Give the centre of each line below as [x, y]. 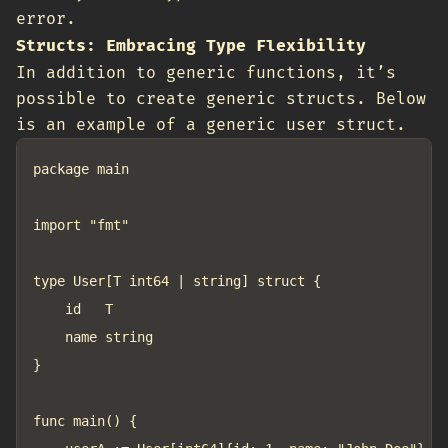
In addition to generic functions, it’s [206, 73]
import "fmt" [81, 225]
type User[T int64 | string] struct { [177, 281]
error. [46, 19]
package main [81, 169]
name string [49, 337]
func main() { [85, 421]
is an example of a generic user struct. [211, 125]
